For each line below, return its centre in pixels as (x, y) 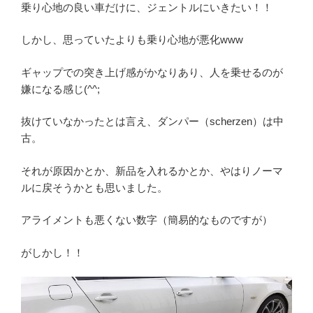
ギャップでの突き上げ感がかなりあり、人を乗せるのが (152, 72)
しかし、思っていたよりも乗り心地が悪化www (132, 40)
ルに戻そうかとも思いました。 (94, 187)
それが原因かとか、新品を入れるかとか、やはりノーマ (152, 170)
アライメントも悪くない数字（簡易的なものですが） (147, 220)
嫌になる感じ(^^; (60, 89)
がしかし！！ (52, 252)
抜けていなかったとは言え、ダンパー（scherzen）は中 (152, 122)
